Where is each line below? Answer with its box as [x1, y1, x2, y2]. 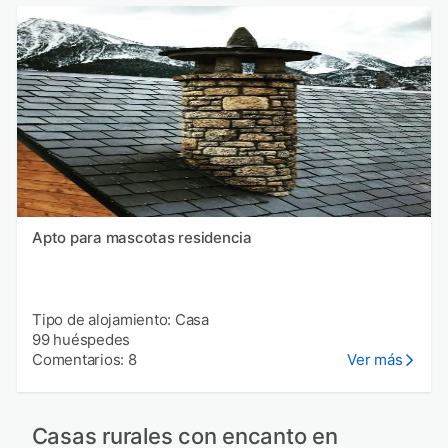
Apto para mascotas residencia [32, 227, 252, 247]
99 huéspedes [32, 329, 130, 349]
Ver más [347, 349, 403, 369]
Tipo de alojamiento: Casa [32, 309, 209, 329]
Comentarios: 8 [32, 349, 137, 369]
